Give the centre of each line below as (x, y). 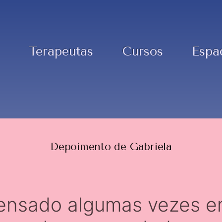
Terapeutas (61, 51)
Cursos (142, 51)
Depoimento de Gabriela (111, 146)
